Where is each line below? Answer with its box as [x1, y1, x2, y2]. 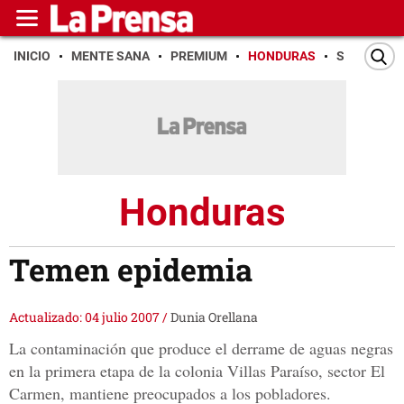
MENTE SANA [71, 49, 150, 63]
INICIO [14, 49, 50, 63]
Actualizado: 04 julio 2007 [9, 308, 162, 326]
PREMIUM [170, 49, 227, 63]
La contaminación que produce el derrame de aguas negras [9, 337, 393, 360]
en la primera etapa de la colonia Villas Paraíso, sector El [9, 360, 385, 382]
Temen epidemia [9, 249, 252, 290]
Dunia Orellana [170, 308, 258, 326]
